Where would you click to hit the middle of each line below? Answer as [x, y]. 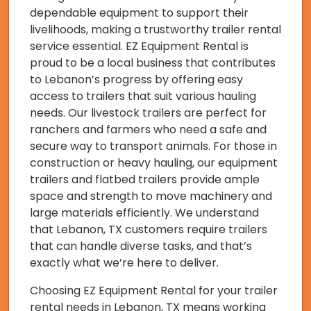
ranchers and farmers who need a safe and [148, 129]
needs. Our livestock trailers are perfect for [148, 113]
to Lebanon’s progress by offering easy [136, 79]
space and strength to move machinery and [151, 196]
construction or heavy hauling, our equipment [154, 163]
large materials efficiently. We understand [144, 213]
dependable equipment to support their [139, 13]
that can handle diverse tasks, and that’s [141, 246]
